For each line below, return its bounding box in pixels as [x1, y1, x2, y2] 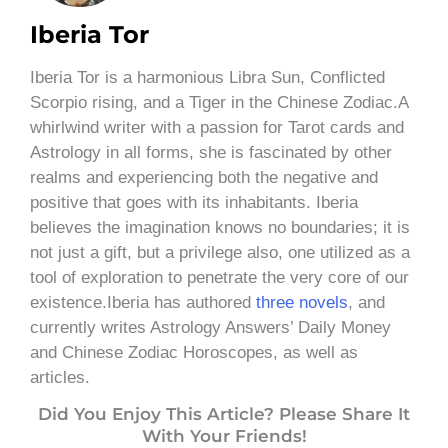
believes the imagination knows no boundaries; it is [30, 217, 410, 237]
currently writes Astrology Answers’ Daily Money [30, 317, 391, 337]
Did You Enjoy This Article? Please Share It [38, 404, 410, 425]
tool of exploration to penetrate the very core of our [30, 267, 409, 287]
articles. [30, 367, 90, 387]
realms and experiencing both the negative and [30, 167, 378, 187]
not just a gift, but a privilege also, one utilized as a [30, 242, 410, 262]
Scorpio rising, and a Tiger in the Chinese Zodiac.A [30, 92, 408, 112]
